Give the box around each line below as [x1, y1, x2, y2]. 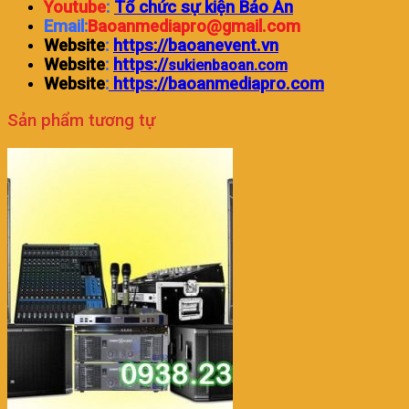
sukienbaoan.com [168, 57, 288, 75]
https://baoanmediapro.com [109, 74, 324, 94]
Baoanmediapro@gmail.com [88, 16, 300, 37]
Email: [44, 16, 88, 37]
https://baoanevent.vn [113, 36, 278, 56]
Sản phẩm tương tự [7, 110, 155, 131]
